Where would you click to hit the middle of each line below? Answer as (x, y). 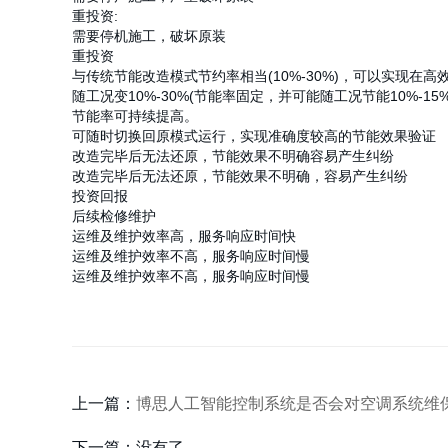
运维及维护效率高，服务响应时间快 (184, 236)
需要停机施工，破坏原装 (149, 36)
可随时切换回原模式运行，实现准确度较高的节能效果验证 (254, 136)
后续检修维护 (114, 216)
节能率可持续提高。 (135, 116)
